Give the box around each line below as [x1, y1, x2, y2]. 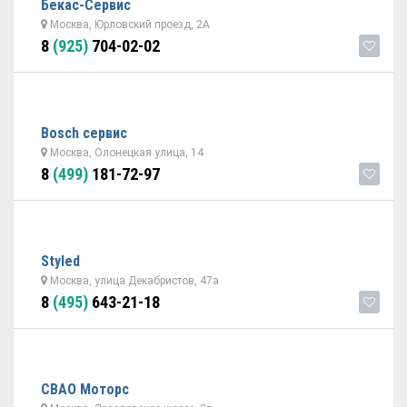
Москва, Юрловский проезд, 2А [47, 18, 210, 31]
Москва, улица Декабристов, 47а [47, 274, 219, 287]
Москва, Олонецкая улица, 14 [47, 146, 203, 159]
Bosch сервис [41, 124, 127, 142]
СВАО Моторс [41, 381, 129, 398]
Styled [41, 253, 80, 270]
